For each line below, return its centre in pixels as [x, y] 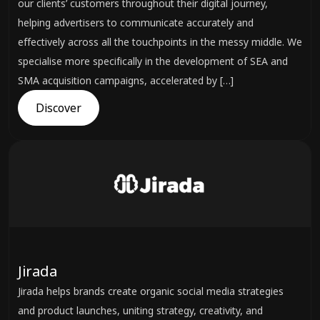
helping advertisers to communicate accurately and [136, 22]
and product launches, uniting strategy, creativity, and [140, 310]
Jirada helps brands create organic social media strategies [151, 291]
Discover [59, 108]
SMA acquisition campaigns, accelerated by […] [126, 80]
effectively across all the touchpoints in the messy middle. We [160, 42]
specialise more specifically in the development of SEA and [153, 61]
